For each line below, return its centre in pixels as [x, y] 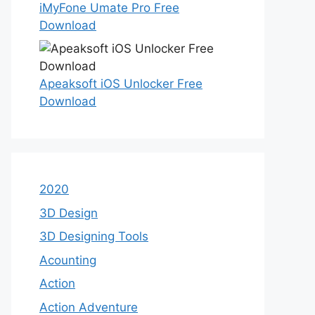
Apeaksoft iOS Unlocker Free [121, 84]
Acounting [68, 260]
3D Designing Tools [94, 236]
